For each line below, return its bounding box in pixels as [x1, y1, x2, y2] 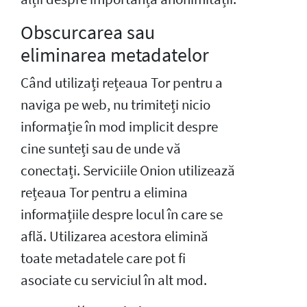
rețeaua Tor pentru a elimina [21, 183, 188, 201]
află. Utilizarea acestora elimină [21, 227, 208, 245]
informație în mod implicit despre [21, 117, 218, 136]
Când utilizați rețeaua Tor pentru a [21, 73, 223, 92]
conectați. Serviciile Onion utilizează [21, 161, 235, 180]
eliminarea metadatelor [21, 42, 209, 67]
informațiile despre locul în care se [21, 205, 223, 223]
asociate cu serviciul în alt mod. [21, 271, 207, 289]
